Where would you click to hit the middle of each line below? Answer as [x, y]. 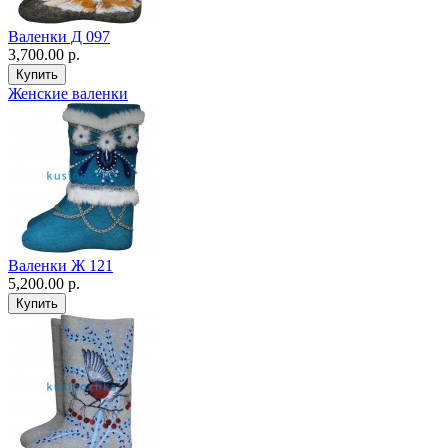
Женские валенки [68, 94]
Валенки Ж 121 [60, 266]
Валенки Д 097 [59, 37]
